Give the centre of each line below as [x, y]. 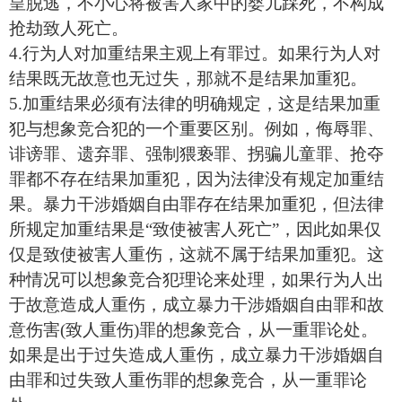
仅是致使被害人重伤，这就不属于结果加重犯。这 [197, 254]
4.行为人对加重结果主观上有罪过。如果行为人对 [195, 53]
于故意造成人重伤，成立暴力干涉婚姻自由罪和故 [197, 305]
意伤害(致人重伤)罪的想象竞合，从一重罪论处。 [193, 330]
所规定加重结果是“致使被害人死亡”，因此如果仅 [195, 229]
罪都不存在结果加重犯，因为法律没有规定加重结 [197, 179]
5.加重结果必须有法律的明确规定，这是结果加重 [195, 104]
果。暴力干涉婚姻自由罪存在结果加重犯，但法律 [197, 204]
